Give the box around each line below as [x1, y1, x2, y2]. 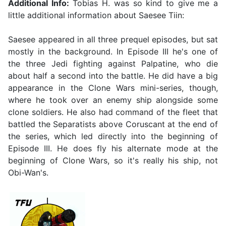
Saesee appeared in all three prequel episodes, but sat [8, 34, 218, 45]
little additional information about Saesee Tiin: [8, 10, 184, 21]
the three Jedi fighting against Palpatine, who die [8, 59, 218, 69]
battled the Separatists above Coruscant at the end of [8, 119, 218, 130]
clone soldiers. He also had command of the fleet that [8, 107, 218, 118]
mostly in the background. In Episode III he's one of [8, 46, 218, 57]
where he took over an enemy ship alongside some [8, 95, 218, 105]
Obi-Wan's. [8, 167, 48, 178]
